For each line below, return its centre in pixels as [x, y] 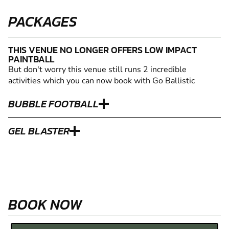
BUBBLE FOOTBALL [53, 104]
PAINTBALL [31, 59]
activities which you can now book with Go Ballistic [101, 81]
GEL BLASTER [39, 131]
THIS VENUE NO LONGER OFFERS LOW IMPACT [102, 50]
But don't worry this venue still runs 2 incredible [97, 69]
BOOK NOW [45, 204]
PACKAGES [43, 21]
